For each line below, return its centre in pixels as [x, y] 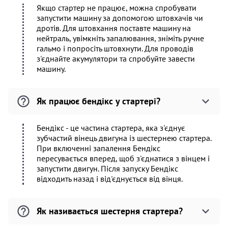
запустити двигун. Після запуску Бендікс [107, 168]
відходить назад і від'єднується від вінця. [110, 179]
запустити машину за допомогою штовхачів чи [120, 18]
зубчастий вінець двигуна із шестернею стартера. [124, 138]
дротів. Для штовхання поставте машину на [114, 28]
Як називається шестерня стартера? [110, 211]
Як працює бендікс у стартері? [98, 101]
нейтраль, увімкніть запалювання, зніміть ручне [120, 38]
